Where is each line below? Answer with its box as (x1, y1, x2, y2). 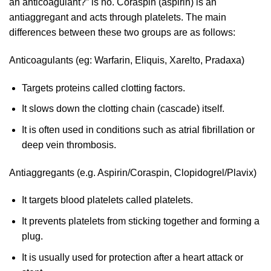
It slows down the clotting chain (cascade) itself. (21, 103, 224, 114)
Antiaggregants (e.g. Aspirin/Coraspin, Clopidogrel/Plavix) (9, 167, 256, 178)
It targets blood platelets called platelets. (21, 195, 193, 206)
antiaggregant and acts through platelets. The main (9, 11, 226, 22)
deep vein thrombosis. (21, 139, 116, 150)
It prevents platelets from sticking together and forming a (21, 215, 260, 226)
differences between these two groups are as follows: (9, 27, 235, 38)
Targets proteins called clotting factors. (21, 82, 185, 93)
